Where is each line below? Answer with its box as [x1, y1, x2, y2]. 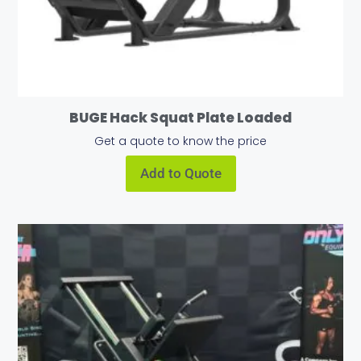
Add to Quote [139, 164, 222, 181]
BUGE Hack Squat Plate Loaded [69, 108, 292, 128]
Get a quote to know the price [94, 132, 267, 149]
